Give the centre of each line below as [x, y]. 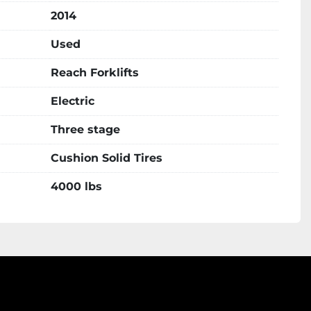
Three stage [85, 129]
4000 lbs [76, 186]
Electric [73, 101]
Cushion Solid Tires [107, 158]
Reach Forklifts [95, 73]
